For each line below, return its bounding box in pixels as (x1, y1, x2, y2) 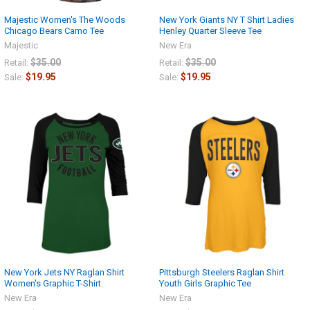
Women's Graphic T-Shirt (4, 277, 101, 289)
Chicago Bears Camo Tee (4, 26, 104, 37)
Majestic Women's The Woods (4, 15, 125, 26)
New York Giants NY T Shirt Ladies (159, 15, 294, 26)
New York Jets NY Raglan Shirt (4, 266, 125, 277)
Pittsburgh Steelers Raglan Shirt (159, 266, 284, 277)
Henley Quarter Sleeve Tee (159, 26, 262, 37)
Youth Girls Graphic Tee (159, 277, 251, 289)
